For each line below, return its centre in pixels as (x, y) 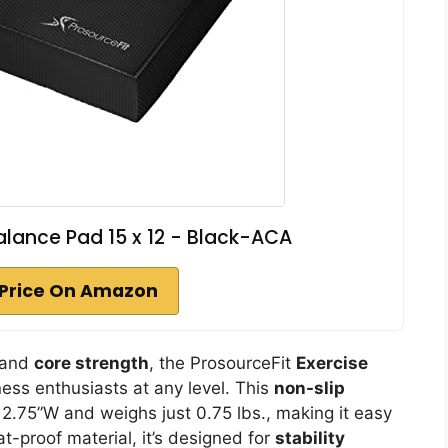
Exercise (332, 362)
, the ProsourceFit (222, 362)
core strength (91, 362)
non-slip (309, 387)
